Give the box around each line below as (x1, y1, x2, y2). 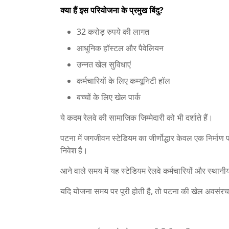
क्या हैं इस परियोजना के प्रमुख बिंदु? (60, 5, 164, 16)
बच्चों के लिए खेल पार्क (77, 91, 141, 103)
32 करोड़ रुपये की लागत (77, 26, 149, 37)
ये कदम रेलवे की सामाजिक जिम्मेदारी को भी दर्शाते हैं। (60, 112, 213, 123)
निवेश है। (60, 145, 88, 156)
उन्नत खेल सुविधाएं (77, 59, 131, 70)
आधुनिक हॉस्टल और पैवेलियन (77, 42, 164, 54)
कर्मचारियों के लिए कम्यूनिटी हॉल (77, 75, 170, 86)
